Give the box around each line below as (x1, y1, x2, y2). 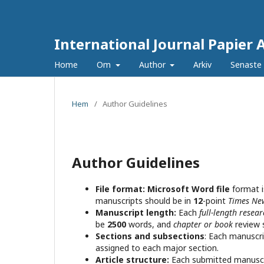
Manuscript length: (95, 207, 176, 218)
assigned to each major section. (95, 242, 219, 253)
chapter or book (173, 219, 233, 230)
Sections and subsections (95, 230, 204, 242)
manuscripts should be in (95, 195, 193, 206)
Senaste (230, 59, 262, 70)
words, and (126, 219, 173, 230)
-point (203, 195, 228, 206)
